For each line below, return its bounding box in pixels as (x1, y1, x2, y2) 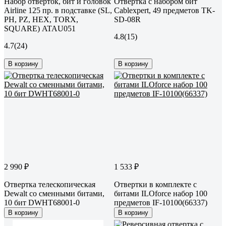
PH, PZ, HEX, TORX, (4, 15, 78, 24)
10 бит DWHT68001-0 (4, 198, 80, 207)
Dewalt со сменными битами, (4, 189, 104, 198)
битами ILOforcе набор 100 (114, 189, 207, 198)
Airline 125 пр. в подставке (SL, (4, 6, 112, 15)
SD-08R (114, 15, 141, 24)
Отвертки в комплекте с (114, 180, 197, 189)
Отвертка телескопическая (4, 180, 95, 189)
